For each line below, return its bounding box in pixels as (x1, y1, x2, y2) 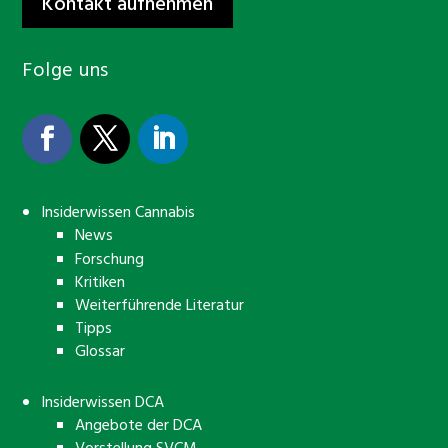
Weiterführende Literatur (74, 292, 244, 319)
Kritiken (74, 269, 125, 296)
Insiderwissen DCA (40, 389, 164, 416)
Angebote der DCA (74, 412, 202, 439)
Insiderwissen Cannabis (40, 200, 195, 227)
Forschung (74, 246, 144, 273)
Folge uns (22, 55, 109, 88)
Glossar (74, 339, 125, 366)
